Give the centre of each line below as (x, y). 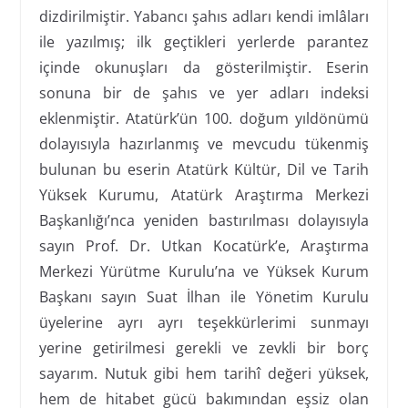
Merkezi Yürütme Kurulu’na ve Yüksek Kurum (204, 271)
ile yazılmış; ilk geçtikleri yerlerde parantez (204, 41)
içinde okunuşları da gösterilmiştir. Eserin (204, 67)
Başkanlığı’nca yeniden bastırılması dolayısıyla (204, 220)
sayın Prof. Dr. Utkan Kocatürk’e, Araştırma (204, 245)
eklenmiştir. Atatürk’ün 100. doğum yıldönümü (204, 118)
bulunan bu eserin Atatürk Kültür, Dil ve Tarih (204, 169)
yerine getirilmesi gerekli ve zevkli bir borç (204, 347)
